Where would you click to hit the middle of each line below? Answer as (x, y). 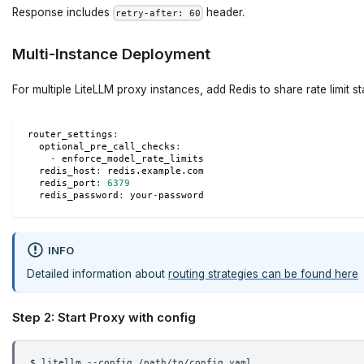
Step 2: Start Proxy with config (104, 318)
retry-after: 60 (158, 13)
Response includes (63, 12)
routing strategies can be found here (263, 273)
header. (224, 12)
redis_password (78, 196)
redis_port (67, 184)
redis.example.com (152, 171)
